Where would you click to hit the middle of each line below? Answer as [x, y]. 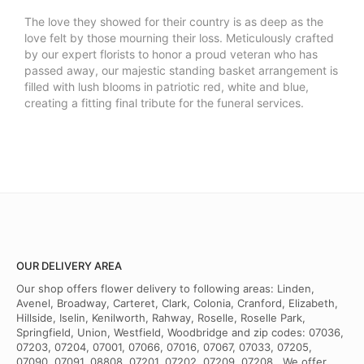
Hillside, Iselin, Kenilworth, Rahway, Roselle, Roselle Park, [161, 318]
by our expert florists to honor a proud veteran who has [171, 54]
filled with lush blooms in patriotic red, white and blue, [167, 87]
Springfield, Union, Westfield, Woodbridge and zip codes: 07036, [180, 333]
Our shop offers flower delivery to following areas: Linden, [165, 289]
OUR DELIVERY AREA [69, 266]
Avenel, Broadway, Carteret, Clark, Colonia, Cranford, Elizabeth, [177, 303]
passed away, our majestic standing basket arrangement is [181, 71]
